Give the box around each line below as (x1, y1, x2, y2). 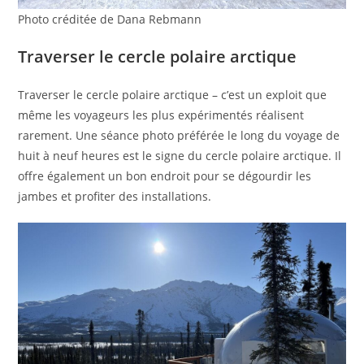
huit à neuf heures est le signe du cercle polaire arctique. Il (18, 148, 342, 164)
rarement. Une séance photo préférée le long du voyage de (18, 128, 340, 144)
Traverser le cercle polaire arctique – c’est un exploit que (18, 87, 327, 103)
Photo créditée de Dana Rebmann (18, 11, 202, 28)
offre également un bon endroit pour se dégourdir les (18, 168, 312, 184)
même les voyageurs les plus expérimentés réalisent (18, 107, 305, 123)
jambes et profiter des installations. (18, 188, 212, 205)
